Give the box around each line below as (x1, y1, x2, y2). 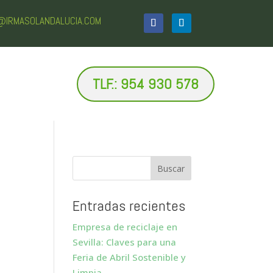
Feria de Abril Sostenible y (73, 251, 186, 263)
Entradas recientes (73, 196, 186, 215)
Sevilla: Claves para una (73, 236, 177, 248)
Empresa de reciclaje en (73, 221, 178, 233)
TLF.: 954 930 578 (92, 74, 199, 94)
